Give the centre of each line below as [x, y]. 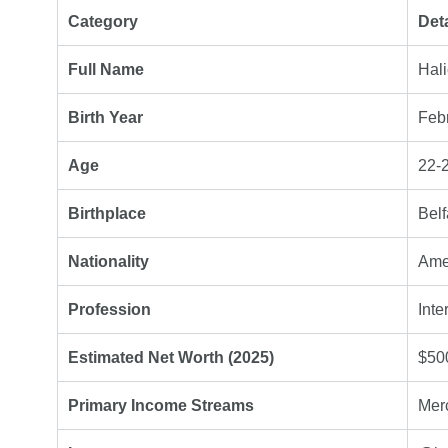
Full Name [106, 69]
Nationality [108, 261]
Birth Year [105, 117]
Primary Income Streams [161, 405]
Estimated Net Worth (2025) [171, 357]
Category [103, 21]
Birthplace [107, 213]
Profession [109, 309]
